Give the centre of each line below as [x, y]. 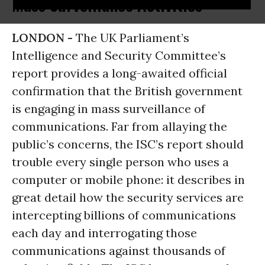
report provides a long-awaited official [119, 73]
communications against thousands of [119, 251]
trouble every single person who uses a [120, 162]
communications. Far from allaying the [119, 126]
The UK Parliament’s [132, 38]
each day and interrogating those [104, 233]
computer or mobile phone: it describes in [128, 180]
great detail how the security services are [128, 197]
